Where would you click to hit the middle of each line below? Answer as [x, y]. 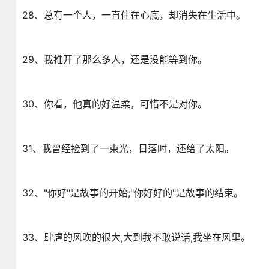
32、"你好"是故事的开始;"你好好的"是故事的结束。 [132, 193]
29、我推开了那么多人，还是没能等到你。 [114, 59]
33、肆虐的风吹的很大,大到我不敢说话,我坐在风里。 [136, 237]
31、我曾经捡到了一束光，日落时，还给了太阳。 [128, 148]
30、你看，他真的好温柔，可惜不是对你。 [114, 104]
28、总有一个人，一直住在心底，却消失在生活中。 [134, 15]
